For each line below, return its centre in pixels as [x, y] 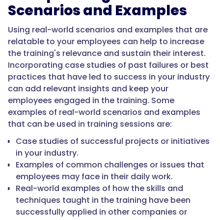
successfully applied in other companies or [101, 212]
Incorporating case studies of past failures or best [108, 65]
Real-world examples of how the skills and [99, 189]
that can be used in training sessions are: [90, 124]
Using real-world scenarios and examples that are [108, 30]
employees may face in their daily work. [94, 177]
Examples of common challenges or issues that [110, 165]
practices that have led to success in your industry [109, 77]
